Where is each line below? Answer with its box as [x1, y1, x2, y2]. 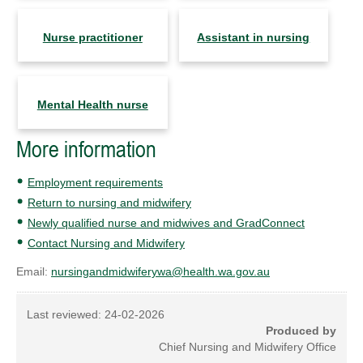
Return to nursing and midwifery [28, 196, 191, 210]
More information [16, 136, 156, 163]
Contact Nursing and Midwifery [28, 237, 185, 250]
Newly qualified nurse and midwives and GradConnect [28, 216, 305, 230]
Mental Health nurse [36, 98, 148, 112]
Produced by [266, 324, 336, 338]
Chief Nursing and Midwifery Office [159, 340, 336, 354]
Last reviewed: [27, 308, 105, 322]
